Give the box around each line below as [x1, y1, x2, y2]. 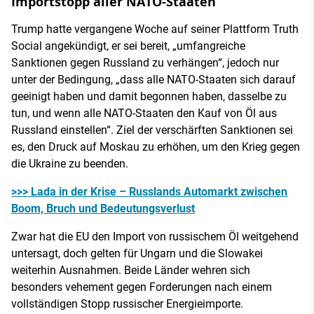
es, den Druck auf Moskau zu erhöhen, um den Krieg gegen [11, 139, 300, 153]
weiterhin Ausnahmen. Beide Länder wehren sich [11, 263, 250, 277]
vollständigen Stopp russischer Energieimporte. [11, 296, 243, 310]
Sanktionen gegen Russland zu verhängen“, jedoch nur [11, 55, 279, 69]
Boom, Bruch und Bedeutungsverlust [11, 201, 195, 215]
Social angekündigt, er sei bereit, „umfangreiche [11, 39, 245, 53]
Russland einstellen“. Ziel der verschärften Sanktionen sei [11, 123, 293, 137]
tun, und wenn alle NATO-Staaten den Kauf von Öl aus [11, 106, 277, 120]
